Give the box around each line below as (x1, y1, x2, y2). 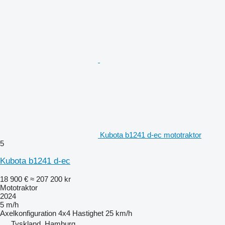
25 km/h (105, 208, 132, 217)
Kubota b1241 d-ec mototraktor (100, 130, 201, 139)
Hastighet (72, 208, 103, 217)
